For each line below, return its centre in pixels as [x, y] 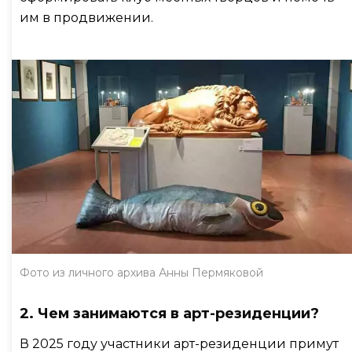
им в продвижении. [86, 17]
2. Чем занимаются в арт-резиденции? [169, 314]
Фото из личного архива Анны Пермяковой [141, 273]
